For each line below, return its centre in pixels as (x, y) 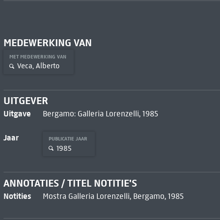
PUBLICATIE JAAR (69, 139)
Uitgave (17, 114)
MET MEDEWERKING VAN (38, 56)
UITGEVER (26, 101)
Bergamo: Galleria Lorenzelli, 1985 (100, 114)
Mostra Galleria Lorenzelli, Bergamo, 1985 (113, 196)
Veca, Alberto (38, 66)
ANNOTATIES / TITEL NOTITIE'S (70, 183)
